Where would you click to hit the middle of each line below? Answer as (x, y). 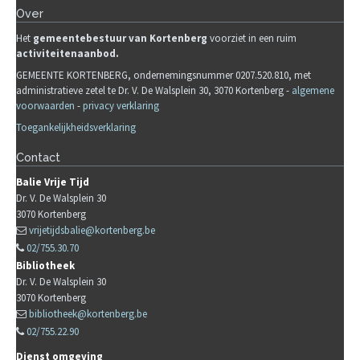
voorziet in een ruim (252, 38)
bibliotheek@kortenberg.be (88, 314)
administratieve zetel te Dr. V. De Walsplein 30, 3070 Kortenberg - (154, 91)
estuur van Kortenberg (150, 38)
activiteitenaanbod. (67, 53)
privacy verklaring (121, 106)
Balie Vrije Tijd (53, 182)
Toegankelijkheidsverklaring (76, 128)
